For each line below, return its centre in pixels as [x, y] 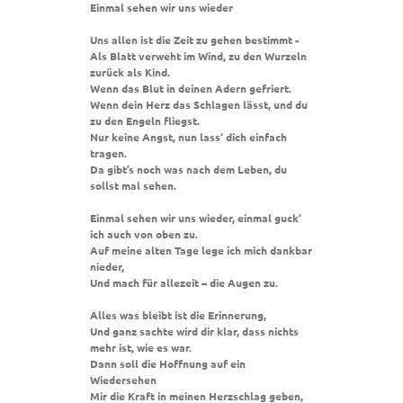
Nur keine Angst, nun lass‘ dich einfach [188, 136]
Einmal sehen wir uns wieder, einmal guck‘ [196, 217]
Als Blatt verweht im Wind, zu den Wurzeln [198, 55]
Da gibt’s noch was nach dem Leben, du [188, 169]
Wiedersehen [123, 379]
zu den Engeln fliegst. [145, 120]
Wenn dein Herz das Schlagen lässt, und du [199, 104]
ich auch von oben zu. [144, 233]
